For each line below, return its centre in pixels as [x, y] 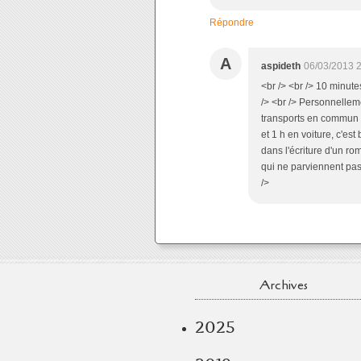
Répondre [232, 23]
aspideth [281, 66]
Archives [284, 285]
